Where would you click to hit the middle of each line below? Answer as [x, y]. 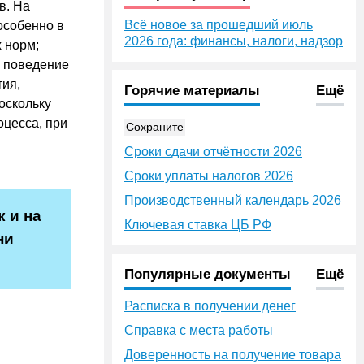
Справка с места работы [199, 330]
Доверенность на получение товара [233, 355]
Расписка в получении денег [210, 306]
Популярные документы [208, 274]
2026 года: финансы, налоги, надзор [234, 41]
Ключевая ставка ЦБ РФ [198, 225]
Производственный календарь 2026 [233, 200]
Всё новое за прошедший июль [219, 25]
